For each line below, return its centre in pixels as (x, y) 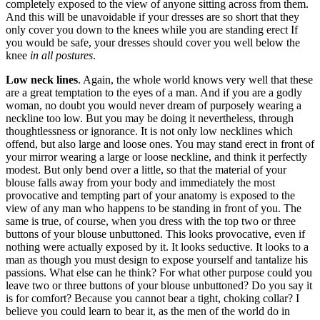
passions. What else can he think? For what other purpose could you (159, 272)
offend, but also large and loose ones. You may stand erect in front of (160, 144)
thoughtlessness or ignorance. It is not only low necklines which (149, 131)
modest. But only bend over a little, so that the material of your (146, 169)
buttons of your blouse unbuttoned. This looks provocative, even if (155, 234)
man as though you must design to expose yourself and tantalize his (157, 259)
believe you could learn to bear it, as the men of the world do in (148, 311)
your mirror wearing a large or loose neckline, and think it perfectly (156, 156)
